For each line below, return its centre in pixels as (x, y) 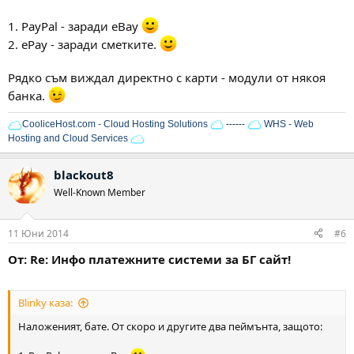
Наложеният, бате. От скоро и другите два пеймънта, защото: (170, 327)
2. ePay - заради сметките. (84, 45)
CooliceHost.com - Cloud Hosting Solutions (115, 124)
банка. (28, 96)
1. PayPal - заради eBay (75, 26)
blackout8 (84, 175)
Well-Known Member (100, 193)
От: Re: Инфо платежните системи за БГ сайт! (149, 259)
